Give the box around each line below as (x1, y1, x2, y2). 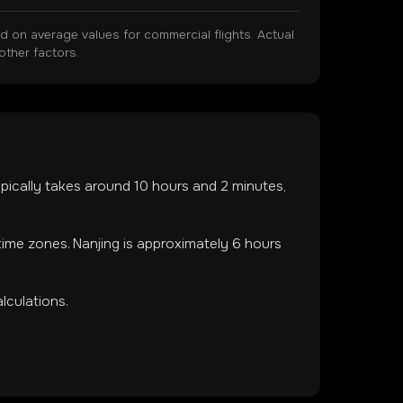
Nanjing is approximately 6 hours (73, 235, 282, 253)
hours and (148, 177, 220, 195)
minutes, (228, 177, 285, 195)
